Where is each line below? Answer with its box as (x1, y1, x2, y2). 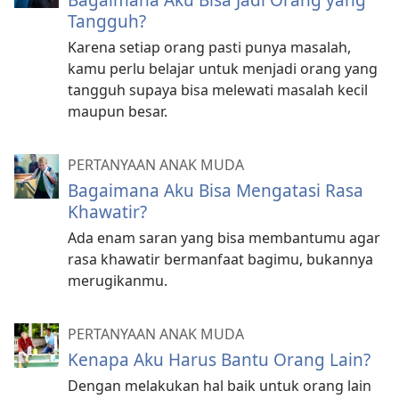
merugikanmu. (68, 270, 167, 290)
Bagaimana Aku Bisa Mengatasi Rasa (68, 177, 363, 202)
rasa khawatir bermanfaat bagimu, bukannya (68, 248, 373, 269)
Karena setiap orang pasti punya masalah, (68, 37, 351, 57)
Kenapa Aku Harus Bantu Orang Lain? (68, 346, 370, 371)
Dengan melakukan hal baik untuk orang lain (68, 375, 371, 395)
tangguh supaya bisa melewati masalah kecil (68, 79, 368, 100)
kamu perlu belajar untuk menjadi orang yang (68, 58, 378, 78)
